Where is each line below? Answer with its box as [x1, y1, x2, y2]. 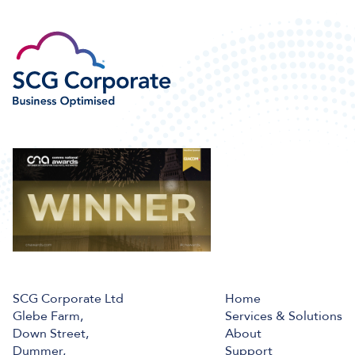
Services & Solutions [225, 307, 342, 325]
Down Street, [13, 324, 89, 342]
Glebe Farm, [13, 307, 83, 325]
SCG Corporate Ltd [13, 289, 124, 307]
